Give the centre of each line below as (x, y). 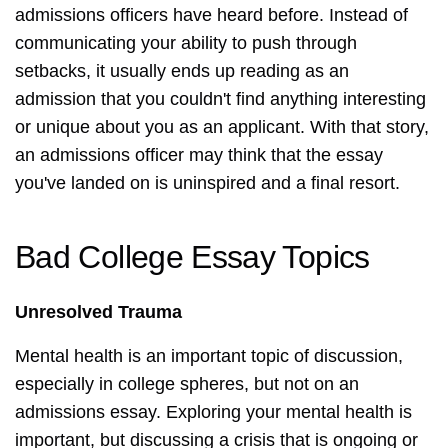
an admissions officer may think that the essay (199, 155)
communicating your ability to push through (186, 43)
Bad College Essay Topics (192, 257)
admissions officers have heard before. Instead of (211, 15)
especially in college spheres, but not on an (187, 384)
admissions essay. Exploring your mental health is (213, 412)
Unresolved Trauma (98, 312)
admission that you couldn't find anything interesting (220, 99)
